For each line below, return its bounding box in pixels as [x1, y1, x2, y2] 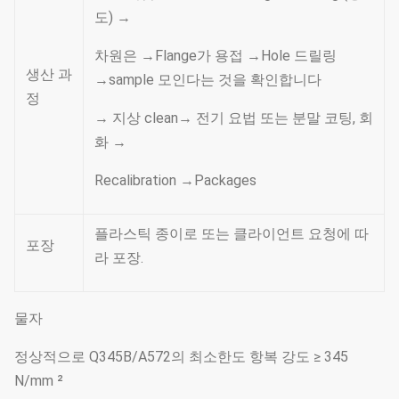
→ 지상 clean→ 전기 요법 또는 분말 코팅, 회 [94, 110, 373, 126]
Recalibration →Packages [94, 172, 256, 189]
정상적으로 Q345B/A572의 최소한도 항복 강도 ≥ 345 [14, 348, 348, 365]
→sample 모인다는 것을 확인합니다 [94, 71, 322, 88]
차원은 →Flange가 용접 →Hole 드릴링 [94, 47, 337, 64]
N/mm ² [14, 372, 63, 389]
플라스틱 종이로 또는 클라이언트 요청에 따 [94, 225, 369, 242]
